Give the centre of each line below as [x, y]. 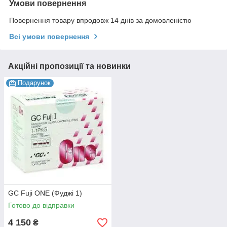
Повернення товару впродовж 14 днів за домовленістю [100, 21]
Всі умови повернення [49, 37]
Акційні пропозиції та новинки [69, 66]
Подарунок [34, 83]
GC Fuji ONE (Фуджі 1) [45, 193]
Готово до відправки [41, 205]
